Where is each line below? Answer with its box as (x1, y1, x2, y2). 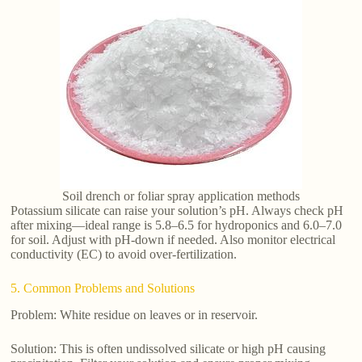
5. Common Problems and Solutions (11, 280, 196, 295)
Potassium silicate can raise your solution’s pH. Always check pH (11, 203, 344, 217)
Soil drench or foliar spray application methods (61, 188, 300, 203)
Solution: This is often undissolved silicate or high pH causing (11, 341, 326, 356)
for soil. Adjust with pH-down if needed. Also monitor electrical (11, 232, 336, 246)
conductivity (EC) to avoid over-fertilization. (11, 246, 238, 261)
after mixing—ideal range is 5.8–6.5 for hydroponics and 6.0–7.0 (11, 217, 343, 232)
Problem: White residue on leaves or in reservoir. (11, 307, 259, 322)
